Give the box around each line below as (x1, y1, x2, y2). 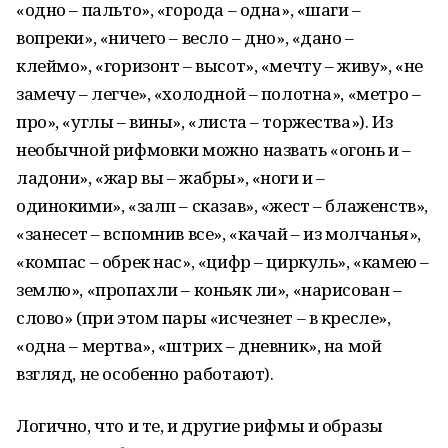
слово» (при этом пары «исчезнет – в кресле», (16, 306, 391, 329)
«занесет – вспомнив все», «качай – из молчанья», (16, 222, 421, 245)
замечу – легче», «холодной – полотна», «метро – (16, 82, 421, 105)
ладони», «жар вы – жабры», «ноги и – (16, 166, 325, 189)
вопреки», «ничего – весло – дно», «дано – (16, 26, 354, 49)
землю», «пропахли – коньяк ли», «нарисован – (16, 278, 402, 301)
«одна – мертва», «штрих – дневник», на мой (16, 334, 382, 357)
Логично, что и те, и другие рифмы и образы (16, 414, 383, 437)
